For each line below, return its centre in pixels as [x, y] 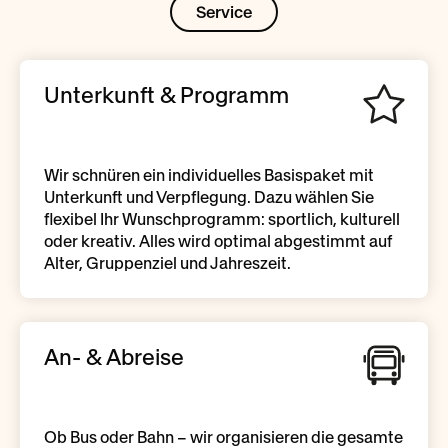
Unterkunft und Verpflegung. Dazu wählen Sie [209, 197]
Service [224, 12]
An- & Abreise [114, 357]
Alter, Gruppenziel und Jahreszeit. [167, 263]
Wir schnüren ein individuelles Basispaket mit [209, 175]
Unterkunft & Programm [166, 95]
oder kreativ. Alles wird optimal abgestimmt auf [218, 241]
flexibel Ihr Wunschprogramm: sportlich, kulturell [222, 219]
